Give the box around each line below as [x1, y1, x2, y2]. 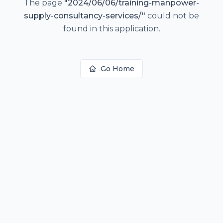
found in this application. [63, 24, 160, 33]
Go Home [101, 64, 134, 73]
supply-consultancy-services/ [24, 11, 142, 20]
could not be [145, 11, 199, 20]
